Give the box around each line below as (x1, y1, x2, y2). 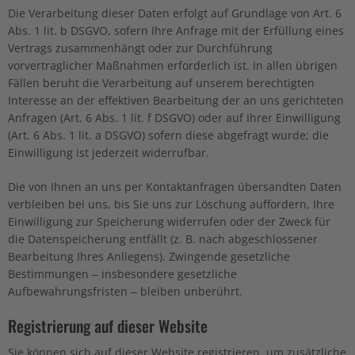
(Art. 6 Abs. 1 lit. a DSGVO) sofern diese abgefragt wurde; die (8, 127, 329, 143)
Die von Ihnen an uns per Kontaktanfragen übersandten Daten (8, 178, 342, 194)
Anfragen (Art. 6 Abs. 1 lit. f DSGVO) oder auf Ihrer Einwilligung (8, 109, 341, 125)
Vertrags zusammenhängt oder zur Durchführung (8, 40, 273, 55)
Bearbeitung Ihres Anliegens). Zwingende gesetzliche (8, 248, 290, 264)
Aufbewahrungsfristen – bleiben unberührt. (8, 283, 242, 299)
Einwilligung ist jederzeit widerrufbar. (8, 144, 209, 160)
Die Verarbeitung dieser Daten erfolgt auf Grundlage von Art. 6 (8, 5, 342, 21)
